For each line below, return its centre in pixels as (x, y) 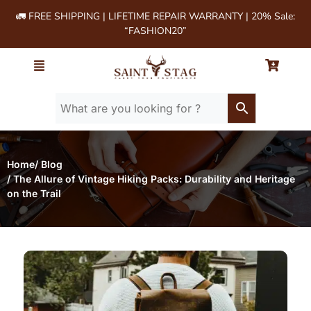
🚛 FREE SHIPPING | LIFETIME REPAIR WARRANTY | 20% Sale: (155, 16)
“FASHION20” (155, 31)
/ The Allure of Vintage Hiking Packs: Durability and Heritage (151, 179)
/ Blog (49, 165)
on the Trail (34, 194)
